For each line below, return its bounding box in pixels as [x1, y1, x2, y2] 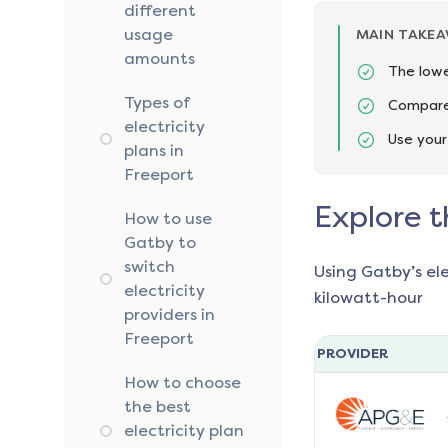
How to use [124, 209, 212, 229]
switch [124, 257, 175, 277]
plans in [124, 141, 184, 161]
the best [124, 397, 191, 417]
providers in [124, 305, 215, 325]
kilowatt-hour [313, 288, 423, 308]
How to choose [124, 373, 241, 393]
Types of [124, 93, 189, 113]
